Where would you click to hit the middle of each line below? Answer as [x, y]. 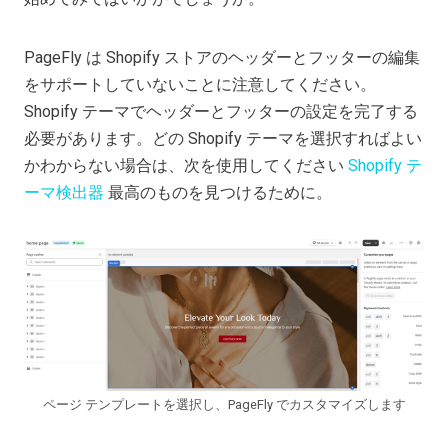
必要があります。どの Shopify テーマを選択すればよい [223, 139]
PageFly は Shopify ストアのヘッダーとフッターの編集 [222, 58]
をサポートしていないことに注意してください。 [200, 85]
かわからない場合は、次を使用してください [184, 166]
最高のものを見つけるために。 [220, 193]
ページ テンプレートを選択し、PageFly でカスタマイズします [224, 404]
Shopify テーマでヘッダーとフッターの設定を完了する [221, 112]
